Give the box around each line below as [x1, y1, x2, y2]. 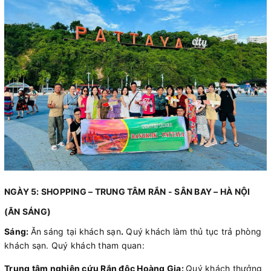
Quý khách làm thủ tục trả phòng [123, 226, 261, 237]
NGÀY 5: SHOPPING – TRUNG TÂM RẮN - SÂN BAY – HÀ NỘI [4, 186, 250, 197]
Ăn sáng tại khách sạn [30, 226, 121, 237]
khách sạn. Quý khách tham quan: [4, 240, 145, 251]
